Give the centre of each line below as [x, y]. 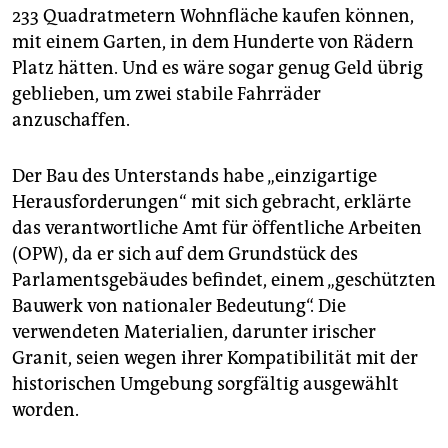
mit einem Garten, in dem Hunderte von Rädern [213, 41]
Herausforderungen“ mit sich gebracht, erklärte [211, 201]
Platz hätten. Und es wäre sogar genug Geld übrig [217, 67]
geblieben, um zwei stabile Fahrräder [166, 93]
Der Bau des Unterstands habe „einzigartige [194, 175]
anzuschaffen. [71, 119]
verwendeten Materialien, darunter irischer [194, 331]
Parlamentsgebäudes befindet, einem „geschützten [224, 279]
